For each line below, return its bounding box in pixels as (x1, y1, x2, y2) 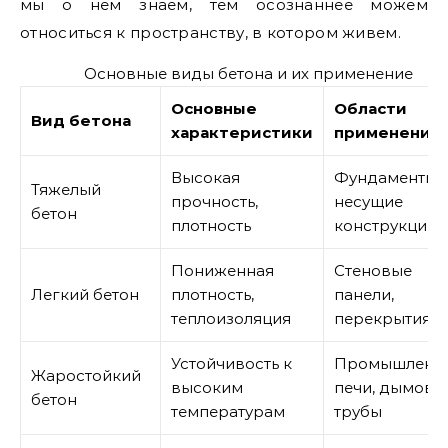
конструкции (334, 216, 437, 235)
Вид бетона (31, 111, 131, 130)
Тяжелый (31, 180, 101, 199)
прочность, (171, 192, 258, 211)
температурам (171, 402, 285, 421)
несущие (334, 192, 403, 211)
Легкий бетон (31, 285, 139, 304)
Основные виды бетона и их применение (83, 64, 413, 83)
